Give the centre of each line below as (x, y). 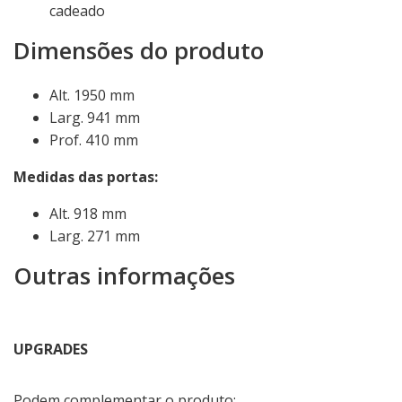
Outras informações (124, 275)
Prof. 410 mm (94, 140)
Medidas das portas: (86, 177)
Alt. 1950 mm (92, 95)
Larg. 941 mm (95, 118)
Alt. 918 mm (88, 214)
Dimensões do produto (139, 50)
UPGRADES (51, 349)
